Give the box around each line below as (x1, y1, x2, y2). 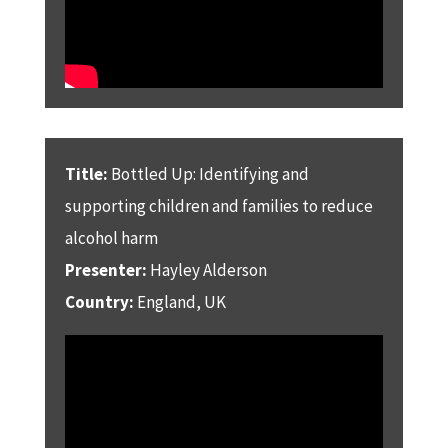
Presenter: (64, 258, 147, 281)
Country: (64, 290, 137, 313)
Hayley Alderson (146, 258, 267, 281)
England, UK (136, 290, 226, 313)
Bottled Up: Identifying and (107, 162, 309, 185)
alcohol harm (64, 226, 158, 249)
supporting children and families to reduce (64, 194, 373, 217)
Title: (64, 162, 108, 185)
